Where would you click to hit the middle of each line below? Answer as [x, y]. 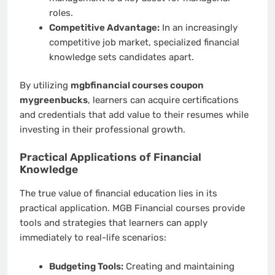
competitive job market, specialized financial [144, 42]
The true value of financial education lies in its [118, 194]
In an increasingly [198, 27]
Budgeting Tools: [86, 266]
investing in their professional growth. [103, 130]
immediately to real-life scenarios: [93, 238]
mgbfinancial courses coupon [137, 86]
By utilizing [45, 86]
